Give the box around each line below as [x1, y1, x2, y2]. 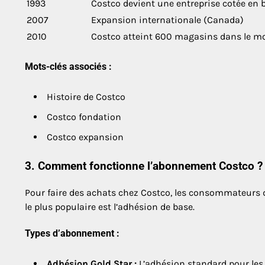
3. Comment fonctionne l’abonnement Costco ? [25, 160, 263, 173]
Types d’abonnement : [25, 228, 119, 240]
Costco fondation [47, 111, 121, 122]
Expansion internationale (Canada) [91, 14, 244, 26]
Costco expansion [47, 131, 124, 143]
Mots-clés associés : [25, 61, 112, 73]
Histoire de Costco [47, 91, 125, 102]
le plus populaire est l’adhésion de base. [25, 201, 195, 213]
